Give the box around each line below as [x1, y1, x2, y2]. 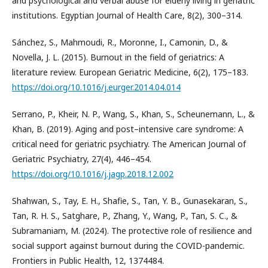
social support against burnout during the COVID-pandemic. [12, 240, 245, 251]
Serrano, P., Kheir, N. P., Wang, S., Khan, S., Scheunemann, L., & [12, 108, 255, 120]
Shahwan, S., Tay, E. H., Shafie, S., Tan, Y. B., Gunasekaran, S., [12, 195, 248, 206]
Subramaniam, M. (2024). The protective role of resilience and [12, 225, 252, 236]
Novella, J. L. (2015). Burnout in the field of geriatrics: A [12, 51, 224, 63]
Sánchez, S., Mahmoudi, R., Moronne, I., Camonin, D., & [12, 36, 228, 48]
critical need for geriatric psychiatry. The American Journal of [12, 138, 246, 150]
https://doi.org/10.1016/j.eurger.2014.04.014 [12, 81, 181, 93]
